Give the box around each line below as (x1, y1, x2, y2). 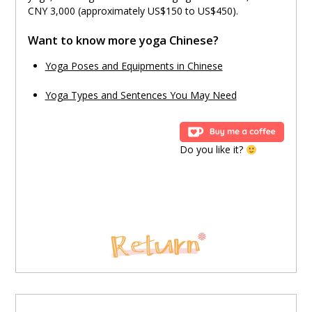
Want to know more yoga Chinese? (27, 33, 219, 49)
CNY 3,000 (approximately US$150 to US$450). (27, 4, 238, 18)
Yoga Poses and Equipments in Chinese (45, 59, 223, 73)
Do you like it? (180, 143, 247, 157)
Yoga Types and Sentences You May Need (45, 88, 237, 102)
